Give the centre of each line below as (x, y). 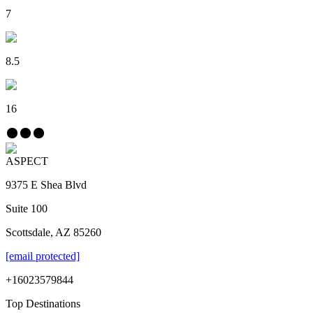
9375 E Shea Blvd (46, 184)
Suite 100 (27, 208)
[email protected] (43, 256)
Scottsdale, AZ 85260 (53, 232)
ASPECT (27, 161)
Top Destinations (43, 303)
